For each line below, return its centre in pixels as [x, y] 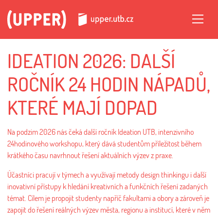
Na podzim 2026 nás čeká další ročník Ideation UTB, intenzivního [100, 132]
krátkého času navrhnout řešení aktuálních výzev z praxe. [90, 155]
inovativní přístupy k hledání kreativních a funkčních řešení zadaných [108, 186]
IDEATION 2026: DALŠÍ [91, 60]
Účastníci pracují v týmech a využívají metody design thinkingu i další [107, 174]
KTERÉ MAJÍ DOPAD [82, 107]
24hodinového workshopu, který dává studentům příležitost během [104, 143]
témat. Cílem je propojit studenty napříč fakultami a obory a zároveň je [108, 198]
